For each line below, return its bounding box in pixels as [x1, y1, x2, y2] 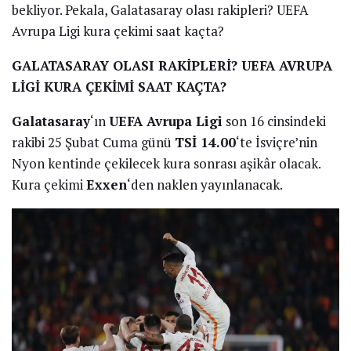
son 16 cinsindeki [223, 111, 326, 130]
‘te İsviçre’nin [236, 132, 317, 151]
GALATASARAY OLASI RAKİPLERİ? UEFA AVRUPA [12, 56, 332, 74]
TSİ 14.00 [175, 132, 236, 151]
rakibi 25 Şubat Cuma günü [12, 132, 175, 151]
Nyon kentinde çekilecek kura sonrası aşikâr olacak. [12, 154, 320, 172]
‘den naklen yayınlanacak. [127, 175, 283, 194]
